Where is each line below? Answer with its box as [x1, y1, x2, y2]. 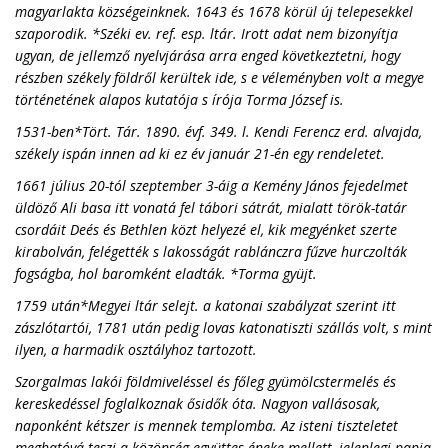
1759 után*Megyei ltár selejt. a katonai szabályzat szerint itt [15, 296, 396, 315]
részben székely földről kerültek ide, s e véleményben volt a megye [15, 68, 424, 87]
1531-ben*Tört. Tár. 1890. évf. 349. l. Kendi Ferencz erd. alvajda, [15, 122, 422, 141]
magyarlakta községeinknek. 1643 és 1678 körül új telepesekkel [15, 2, 413, 21]
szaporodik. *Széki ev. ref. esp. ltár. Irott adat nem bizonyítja [15, 24, 398, 43]
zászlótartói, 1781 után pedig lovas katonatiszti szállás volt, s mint [15, 318, 432, 337]
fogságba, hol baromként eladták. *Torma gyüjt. [15, 264, 317, 283]
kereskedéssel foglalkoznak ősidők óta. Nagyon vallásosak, [15, 394, 380, 413]
